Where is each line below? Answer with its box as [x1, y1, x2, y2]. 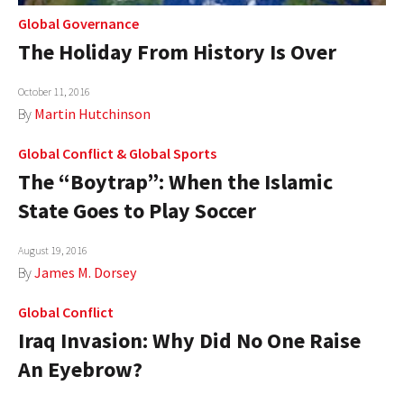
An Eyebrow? [18, 355, 142, 384]
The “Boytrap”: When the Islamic [18, 168, 333, 197]
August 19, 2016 [18, 243, 87, 258]
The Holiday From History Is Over [18, 38, 336, 67]
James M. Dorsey [34, 263, 136, 282]
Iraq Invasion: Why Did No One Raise [18, 326, 361, 355]
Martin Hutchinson [34, 105, 151, 124]
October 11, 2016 [18, 85, 90, 99]
